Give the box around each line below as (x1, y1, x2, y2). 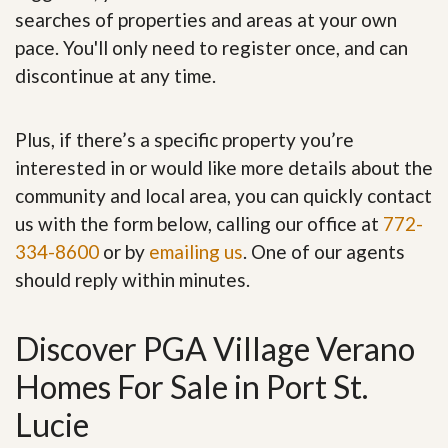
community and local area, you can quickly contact (15, 183, 432, 207)
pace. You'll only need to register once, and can (15, 35, 408, 59)
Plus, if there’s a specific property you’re (15, 127, 354, 151)
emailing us (149, 239, 243, 263)
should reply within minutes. (15, 267, 250, 291)
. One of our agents (243, 239, 405, 263)
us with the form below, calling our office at (15, 211, 383, 235)
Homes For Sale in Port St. (15, 366, 368, 406)
